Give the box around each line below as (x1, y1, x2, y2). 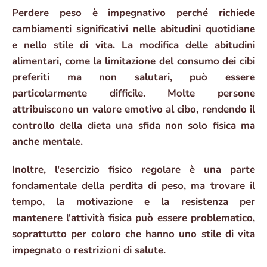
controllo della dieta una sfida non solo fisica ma (12, 119, 255, 133)
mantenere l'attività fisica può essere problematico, (12, 211, 255, 225)
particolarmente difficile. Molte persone (12, 86, 255, 101)
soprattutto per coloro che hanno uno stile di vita (12, 227, 255, 241)
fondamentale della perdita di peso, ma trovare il (12, 179, 255, 193)
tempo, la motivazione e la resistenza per (12, 195, 255, 209)
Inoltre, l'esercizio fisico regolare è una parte (12, 163, 255, 177)
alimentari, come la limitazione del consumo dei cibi (12, 54, 255, 69)
